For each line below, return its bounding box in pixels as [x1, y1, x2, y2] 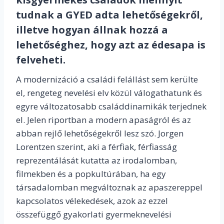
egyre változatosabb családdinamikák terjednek [16, 100, 206, 112]
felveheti [16, 53, 63, 67]
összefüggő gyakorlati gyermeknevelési [16, 208, 171, 220]
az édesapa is [135, 38, 205, 52]
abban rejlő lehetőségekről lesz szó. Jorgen [16, 127, 183, 139]
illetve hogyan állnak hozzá [16, 23, 159, 37]
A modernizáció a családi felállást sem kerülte [16, 73, 198, 85]
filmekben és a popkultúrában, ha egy [16, 168, 166, 180]
